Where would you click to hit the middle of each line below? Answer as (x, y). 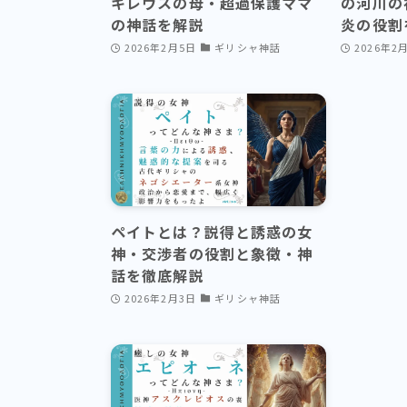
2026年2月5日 (160, 47)
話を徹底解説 (158, 276)
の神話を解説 (158, 25)
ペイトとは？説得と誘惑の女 (212, 232)
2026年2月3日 (160, 298)
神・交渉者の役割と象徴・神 (212, 254)
